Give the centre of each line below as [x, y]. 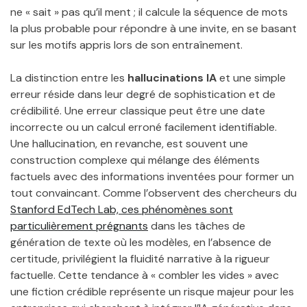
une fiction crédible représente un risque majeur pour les [152, 291]
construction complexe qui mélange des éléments [135, 160]
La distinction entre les [69, 77]
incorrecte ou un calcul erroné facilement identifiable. [144, 127]
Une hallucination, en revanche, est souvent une [129, 143]
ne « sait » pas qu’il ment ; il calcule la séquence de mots [149, 12]
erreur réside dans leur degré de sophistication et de [143, 94]
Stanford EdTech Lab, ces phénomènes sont [122, 209]
